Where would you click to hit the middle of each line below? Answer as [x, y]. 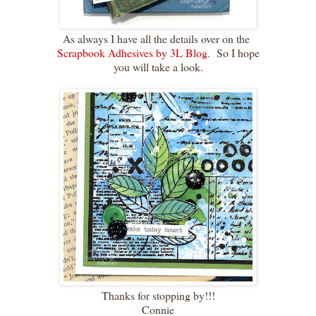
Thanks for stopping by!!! [158, 295]
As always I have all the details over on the [158, 38]
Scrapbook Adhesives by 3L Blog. [133, 52]
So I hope [235, 52]
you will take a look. [158, 66]
